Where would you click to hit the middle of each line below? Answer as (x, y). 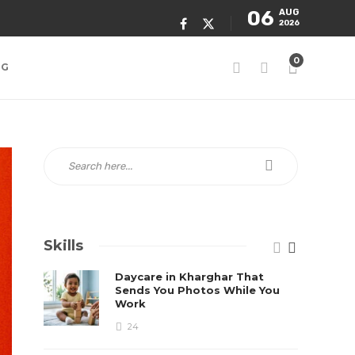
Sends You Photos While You (198, 290)
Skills (64, 246)
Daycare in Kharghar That (190, 277)
